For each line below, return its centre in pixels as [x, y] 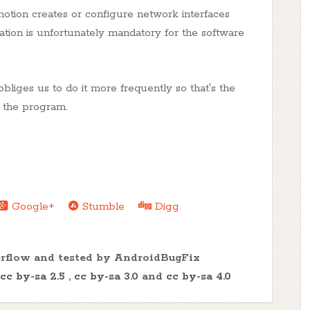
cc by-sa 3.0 [108, 276]
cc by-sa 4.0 [199, 276]
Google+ [31, 207]
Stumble [102, 207]
